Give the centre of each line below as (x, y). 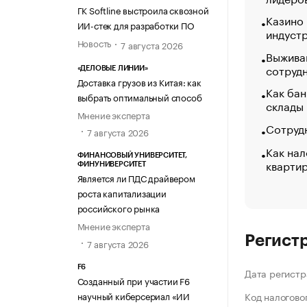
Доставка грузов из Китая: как (139, 82)
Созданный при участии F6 (133, 280)
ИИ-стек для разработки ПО (136, 24)
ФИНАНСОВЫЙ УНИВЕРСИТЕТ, (132, 156)
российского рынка (119, 208)
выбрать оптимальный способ (139, 97)
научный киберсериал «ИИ (133, 295)
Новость (94, 42)
